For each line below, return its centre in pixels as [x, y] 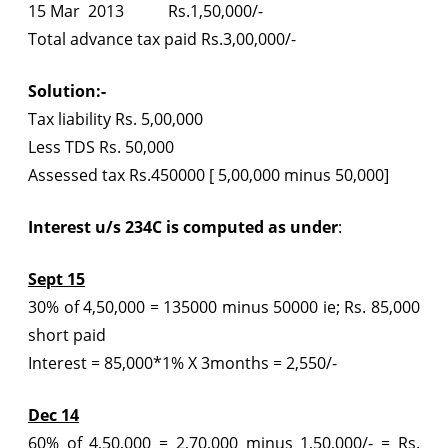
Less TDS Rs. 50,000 [101, 146]
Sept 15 [56, 278]
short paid [67, 334]
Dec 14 [53, 414]
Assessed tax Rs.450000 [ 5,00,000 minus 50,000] [208, 174]
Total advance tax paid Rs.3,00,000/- [162, 38]
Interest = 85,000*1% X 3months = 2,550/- [182, 362]
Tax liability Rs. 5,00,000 [115, 118]
